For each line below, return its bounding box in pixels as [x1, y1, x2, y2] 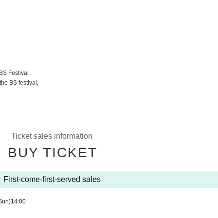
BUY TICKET [7, 145, 97, 160]
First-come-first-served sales [3, 175, 101, 183]
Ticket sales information [11, 132, 92, 140]
